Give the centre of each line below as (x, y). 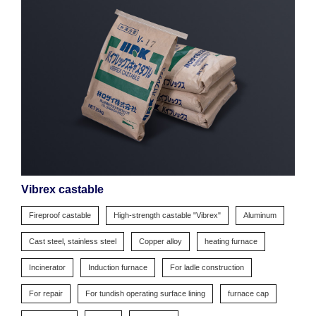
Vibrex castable (62, 190)
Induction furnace (118, 268)
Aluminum (260, 215)
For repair (46, 294)
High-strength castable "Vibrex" (167, 215)
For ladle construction (207, 268)
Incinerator (47, 268)
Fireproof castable (60, 215)
